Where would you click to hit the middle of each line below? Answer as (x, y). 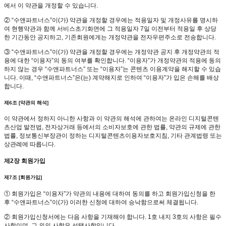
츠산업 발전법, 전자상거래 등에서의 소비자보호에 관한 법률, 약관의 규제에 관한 (112, 127)
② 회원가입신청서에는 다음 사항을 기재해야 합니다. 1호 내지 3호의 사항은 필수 (113, 217)
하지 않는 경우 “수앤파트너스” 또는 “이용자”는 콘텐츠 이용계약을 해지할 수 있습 (112, 69)
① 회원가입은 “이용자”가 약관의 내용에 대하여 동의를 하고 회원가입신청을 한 (110, 193)
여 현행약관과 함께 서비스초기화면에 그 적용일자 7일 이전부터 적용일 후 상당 (110, 29)
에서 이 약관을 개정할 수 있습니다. (51, 6)
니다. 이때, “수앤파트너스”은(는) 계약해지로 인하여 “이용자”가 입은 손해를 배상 (111, 78)
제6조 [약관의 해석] (26, 102)
